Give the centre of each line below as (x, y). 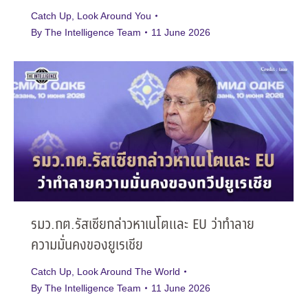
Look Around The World (129, 271)
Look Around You (114, 16)
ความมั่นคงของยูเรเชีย (87, 245)
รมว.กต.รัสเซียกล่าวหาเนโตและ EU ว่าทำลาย (143, 225)
